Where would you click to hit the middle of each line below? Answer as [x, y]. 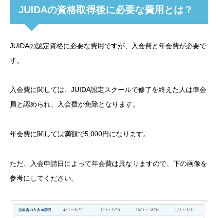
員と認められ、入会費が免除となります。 [74, 104]
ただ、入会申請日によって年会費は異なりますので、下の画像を [109, 164]
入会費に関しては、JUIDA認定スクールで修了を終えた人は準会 [108, 90]
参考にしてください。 [44, 178]
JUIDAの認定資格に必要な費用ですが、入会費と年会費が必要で [108, 45]
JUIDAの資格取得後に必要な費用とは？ [106, 9]
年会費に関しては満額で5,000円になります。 [80, 134]
